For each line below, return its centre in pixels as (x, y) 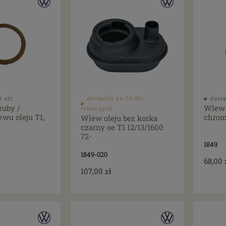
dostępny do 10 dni (115, 99)
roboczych (97, 109)
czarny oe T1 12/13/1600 (122, 127)
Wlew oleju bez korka (119, 118)
